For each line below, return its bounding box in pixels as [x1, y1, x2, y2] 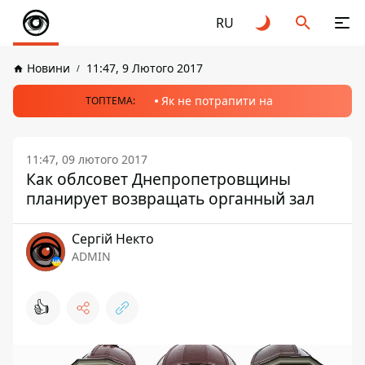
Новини [27, 60, 70, 76]
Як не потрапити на [161, 93, 273, 108]
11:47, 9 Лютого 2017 [86, 60, 203, 76]
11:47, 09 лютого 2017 [26, 152, 147, 167]
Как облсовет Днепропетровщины [26, 168, 291, 190]
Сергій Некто [72, 230, 154, 248]
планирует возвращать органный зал [26, 187, 314, 209]
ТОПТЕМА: [86, 94, 135, 108]
